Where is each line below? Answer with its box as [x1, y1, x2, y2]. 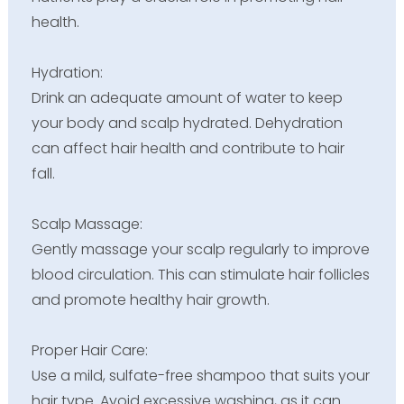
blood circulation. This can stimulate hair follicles [31, 263, 370, 285]
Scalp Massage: [31, 213, 142, 234]
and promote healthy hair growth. [31, 289, 270, 310]
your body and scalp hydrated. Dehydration [31, 112, 343, 133]
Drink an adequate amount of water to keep [31, 87, 343, 108]
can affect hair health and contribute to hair [31, 137, 344, 159]
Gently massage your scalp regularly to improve [31, 238, 370, 260]
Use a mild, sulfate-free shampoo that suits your [31, 364, 370, 386]
